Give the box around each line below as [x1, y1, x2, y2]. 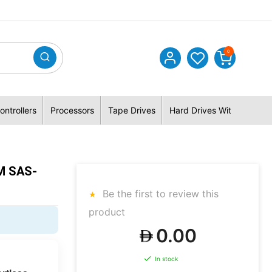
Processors [50, 105, 94, 115]
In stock [155, 255, 178, 263]
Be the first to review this [100, 188, 219, 200]
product [89, 206, 125, 218]
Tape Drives [107, 105, 155, 115]
